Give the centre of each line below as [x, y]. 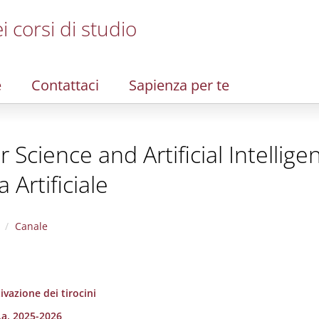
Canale [31, 226]
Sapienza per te [179, 85]
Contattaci [65, 85]
